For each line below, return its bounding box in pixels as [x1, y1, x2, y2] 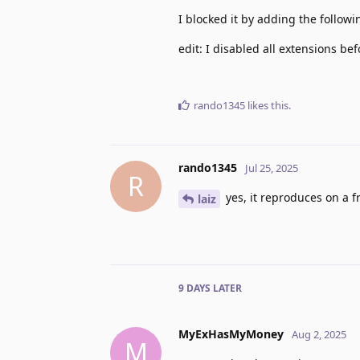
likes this [245, 97, 288, 112]
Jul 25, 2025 [245, 160, 298, 175]
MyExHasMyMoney [178, 325, 284, 342]
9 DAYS [178, 280, 211, 295]
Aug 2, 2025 [292, 326, 346, 342]
